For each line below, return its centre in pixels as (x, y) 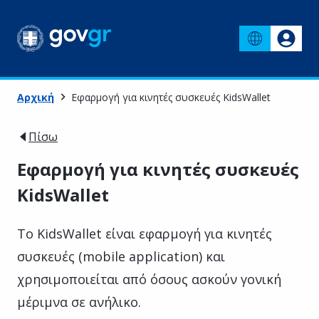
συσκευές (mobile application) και (121, 256)
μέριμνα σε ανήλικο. (79, 302)
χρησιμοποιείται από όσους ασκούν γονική (149, 279)
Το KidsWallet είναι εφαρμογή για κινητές (145, 233)
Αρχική (36, 97)
